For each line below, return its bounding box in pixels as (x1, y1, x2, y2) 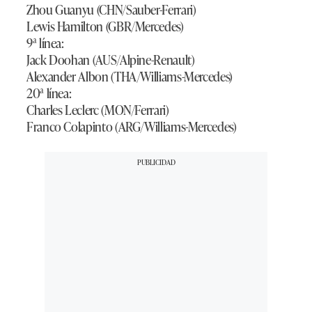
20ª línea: (26, 84, 72, 102)
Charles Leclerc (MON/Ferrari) (26, 100, 169, 119)
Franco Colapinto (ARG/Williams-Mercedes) (26, 117, 237, 136)
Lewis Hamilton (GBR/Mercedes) (26, 17, 184, 36)
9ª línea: (26, 33, 64, 52)
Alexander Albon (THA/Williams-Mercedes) (26, 67, 235, 86)
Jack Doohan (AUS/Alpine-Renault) (26, 50, 195, 69)
